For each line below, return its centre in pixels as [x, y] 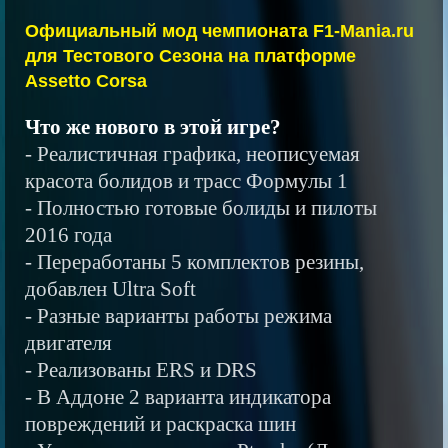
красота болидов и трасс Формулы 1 [186, 181]
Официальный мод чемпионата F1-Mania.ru [219, 31]
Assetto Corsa [86, 81]
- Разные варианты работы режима [178, 316]
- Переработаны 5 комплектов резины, [194, 262]
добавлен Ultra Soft [110, 289]
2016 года [68, 235]
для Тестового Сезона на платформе [190, 56]
